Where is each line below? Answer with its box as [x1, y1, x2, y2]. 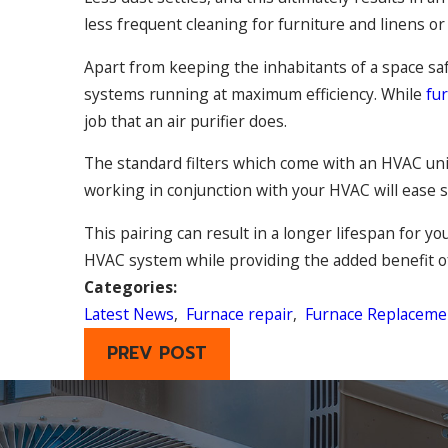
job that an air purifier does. [83, 109, 287, 132]
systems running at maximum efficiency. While [83, 82, 426, 105]
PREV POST [106, 340, 207, 367]
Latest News [83, 302, 174, 325]
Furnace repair [185, 302, 293, 325]
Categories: [83, 275, 181, 298]
